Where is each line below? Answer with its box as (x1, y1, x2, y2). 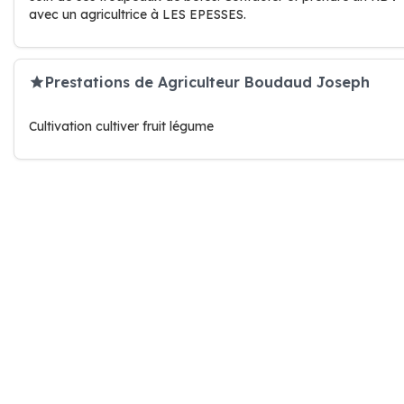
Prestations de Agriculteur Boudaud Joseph (45, 72, 370, 91)
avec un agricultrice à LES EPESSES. (29, 6, 246, 23)
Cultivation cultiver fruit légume (29, 118, 214, 134)
